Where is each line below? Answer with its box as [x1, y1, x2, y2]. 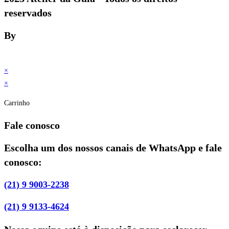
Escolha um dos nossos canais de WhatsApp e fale [4, 142, 222, 154]
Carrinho [4, 99, 30, 107]
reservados [4, 7, 52, 18]
